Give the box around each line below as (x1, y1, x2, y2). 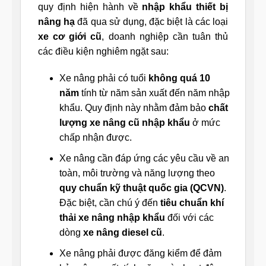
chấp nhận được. (59, 132, 132, 143)
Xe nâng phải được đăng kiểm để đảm (59, 248, 221, 258)
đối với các (164, 212, 214, 223)
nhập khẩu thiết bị (142, 1, 228, 12)
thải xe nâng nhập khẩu (59, 212, 165, 223)
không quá (148, 73, 197, 84)
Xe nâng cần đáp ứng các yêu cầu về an (59, 153, 229, 163)
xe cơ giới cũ (38, 31, 102, 42)
